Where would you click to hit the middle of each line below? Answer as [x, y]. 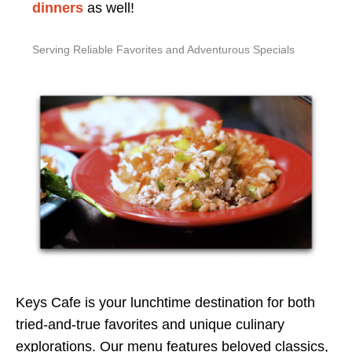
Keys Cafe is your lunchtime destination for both [165, 303]
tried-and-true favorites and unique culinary [150, 325]
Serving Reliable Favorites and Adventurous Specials [163, 49]
